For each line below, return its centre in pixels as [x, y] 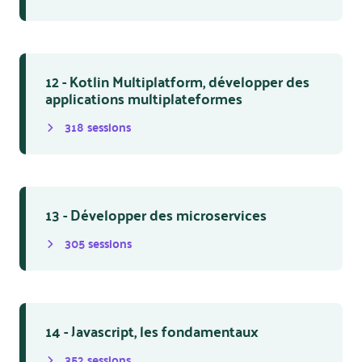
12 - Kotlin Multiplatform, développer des [177, 81]
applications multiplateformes [144, 98]
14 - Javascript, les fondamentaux [152, 331]
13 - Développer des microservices [156, 215]
